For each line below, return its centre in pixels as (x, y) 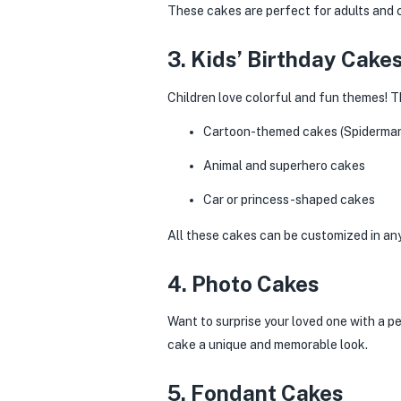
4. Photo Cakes (243, 283)
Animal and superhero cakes (284, 165)
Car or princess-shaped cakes (289, 199)
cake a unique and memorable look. (268, 345)
